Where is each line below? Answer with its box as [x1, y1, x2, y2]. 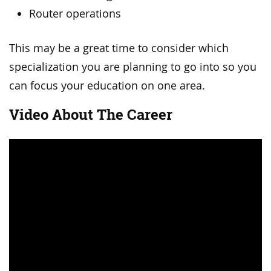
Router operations [29, 7, 122, 21]
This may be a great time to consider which [9, 41, 229, 55]
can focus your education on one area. [9, 78, 205, 93]
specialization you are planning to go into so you [9, 59, 256, 74]
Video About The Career [9, 104, 172, 125]
